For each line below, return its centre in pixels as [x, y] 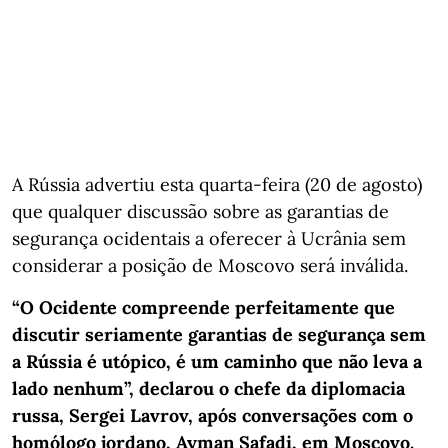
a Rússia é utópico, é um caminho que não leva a [217, 361]
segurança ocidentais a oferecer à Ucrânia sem [209, 238]
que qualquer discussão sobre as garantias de [200, 211]
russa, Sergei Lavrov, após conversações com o [212, 415]
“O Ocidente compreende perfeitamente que [203, 307]
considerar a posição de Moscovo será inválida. [210, 265]
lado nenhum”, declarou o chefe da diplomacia [208, 388]
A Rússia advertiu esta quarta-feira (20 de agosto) [217, 184]
